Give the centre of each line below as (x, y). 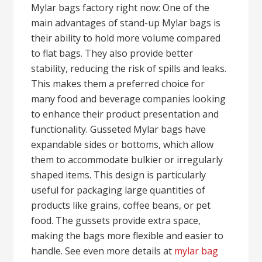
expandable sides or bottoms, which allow (123, 144)
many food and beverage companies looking (129, 99)
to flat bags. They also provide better (112, 53)
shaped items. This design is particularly (119, 175)
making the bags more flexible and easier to (127, 236)
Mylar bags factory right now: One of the (120, 8)
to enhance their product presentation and (125, 114)
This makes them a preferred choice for (118, 84)
